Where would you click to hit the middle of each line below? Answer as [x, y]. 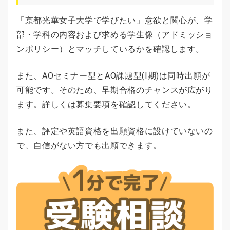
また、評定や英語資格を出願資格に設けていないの [115, 131]
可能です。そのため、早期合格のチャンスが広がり [115, 90]
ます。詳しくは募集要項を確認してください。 [106, 104]
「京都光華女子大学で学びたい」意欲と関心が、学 [115, 20]
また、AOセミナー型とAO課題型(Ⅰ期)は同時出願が [113, 75]
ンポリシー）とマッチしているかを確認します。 [111, 49]
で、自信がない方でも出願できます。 [89, 145]
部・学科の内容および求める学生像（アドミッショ [115, 34]
